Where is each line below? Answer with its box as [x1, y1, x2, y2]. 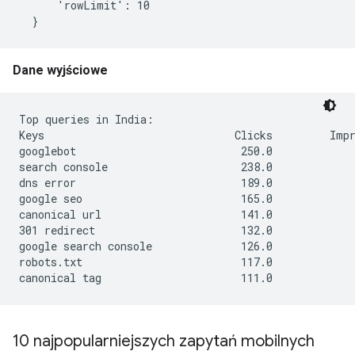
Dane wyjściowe [13, 63, 108, 78]
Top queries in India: [19, 112, 154, 127]
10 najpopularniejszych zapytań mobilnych [13, 331, 315, 351]
